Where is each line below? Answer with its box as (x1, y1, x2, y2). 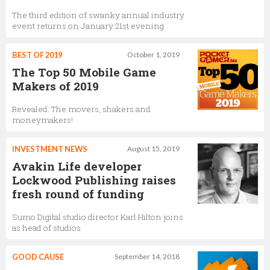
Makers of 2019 (12, 78, 99, 93)
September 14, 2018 (115, 251, 180, 261)
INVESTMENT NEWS (12, 143, 87, 154)
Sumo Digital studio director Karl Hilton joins (12, 211, 183, 222)
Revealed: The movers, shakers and (12, 103, 151, 115)
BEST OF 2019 (12, 49, 62, 60)
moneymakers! (12, 114, 73, 125)
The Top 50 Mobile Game (12, 64, 156, 80)
